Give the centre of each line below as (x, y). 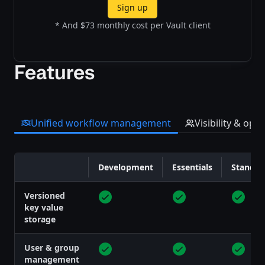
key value (44, 207)
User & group (52, 247)
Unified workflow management (101, 123)
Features (54, 72)
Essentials (192, 167)
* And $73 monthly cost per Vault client (132, 25)
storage (40, 219)
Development (126, 167)
